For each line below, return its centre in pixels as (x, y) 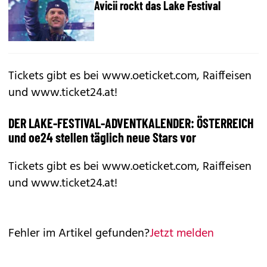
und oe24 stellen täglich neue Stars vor (102, 137)
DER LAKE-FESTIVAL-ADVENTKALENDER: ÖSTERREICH (131, 123)
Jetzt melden (182, 234)
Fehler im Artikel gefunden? (79, 234)
